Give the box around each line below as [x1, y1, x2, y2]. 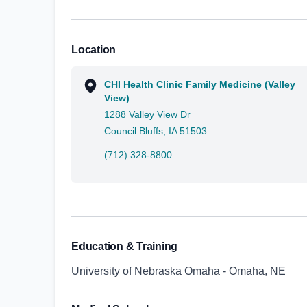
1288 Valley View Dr [104, 109, 191, 120]
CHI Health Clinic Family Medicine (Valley [104, 79, 295, 90]
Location [71, 44, 116, 56]
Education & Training [71, 241, 177, 252]
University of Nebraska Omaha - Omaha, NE [71, 265, 286, 277]
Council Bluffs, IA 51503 [104, 125, 207, 136]
